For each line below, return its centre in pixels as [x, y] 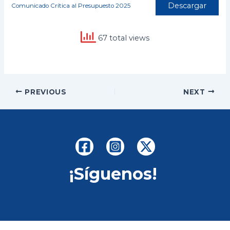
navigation [23, 103]
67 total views [123, 38]
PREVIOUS [44, 92]
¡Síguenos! [115, 174]
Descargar [187, 6]
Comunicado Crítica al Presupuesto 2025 [71, 5]
